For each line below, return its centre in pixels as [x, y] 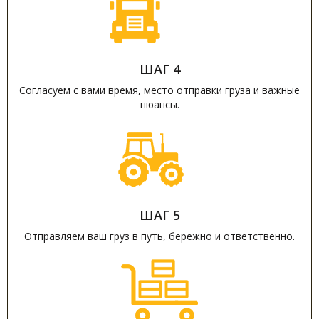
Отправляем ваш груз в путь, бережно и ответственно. [159, 236]
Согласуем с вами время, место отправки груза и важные [159, 90]
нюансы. [159, 104]
